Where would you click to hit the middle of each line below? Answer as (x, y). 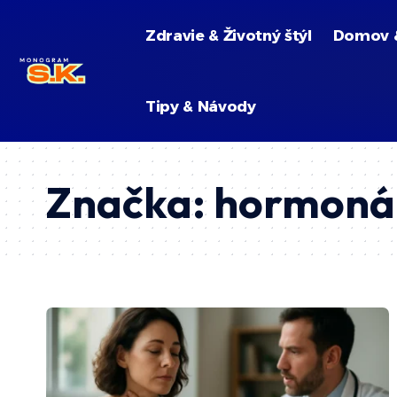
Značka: (130, 202)
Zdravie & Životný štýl (229, 35)
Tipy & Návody (201, 106)
